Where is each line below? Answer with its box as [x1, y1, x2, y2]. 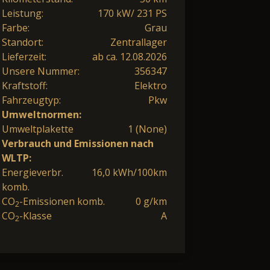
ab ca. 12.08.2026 [92, 49, 167, 63]
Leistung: [2, 6, 43, 20]
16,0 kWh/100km [92, 165, 167, 179]
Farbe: [2, 20, 30, 34]
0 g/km [136, 194, 167, 208]
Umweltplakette [2, 122, 74, 136]
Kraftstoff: [2, 78, 48, 92]
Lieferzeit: [2, 49, 46, 63]
